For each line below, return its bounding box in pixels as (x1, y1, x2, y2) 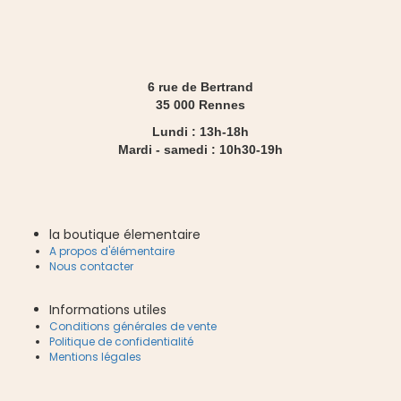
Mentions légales (49, 349, 141, 365)
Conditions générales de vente (49, 319, 217, 335)
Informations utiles (49, 301, 166, 320)
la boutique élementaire (49, 226, 200, 244)
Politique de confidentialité (49, 334, 193, 350)
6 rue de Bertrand (148, 80, 253, 95)
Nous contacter (49, 259, 133, 275)
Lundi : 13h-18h (152, 124, 249, 140)
